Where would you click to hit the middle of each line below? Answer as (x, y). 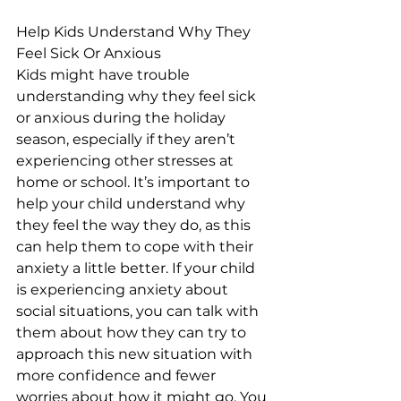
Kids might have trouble (105, 75)
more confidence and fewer (118, 375)
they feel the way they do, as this (135, 225)
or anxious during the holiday (123, 118)
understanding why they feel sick (138, 96)
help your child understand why (132, 204)
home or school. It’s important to (135, 182)
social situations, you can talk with (139, 311)
